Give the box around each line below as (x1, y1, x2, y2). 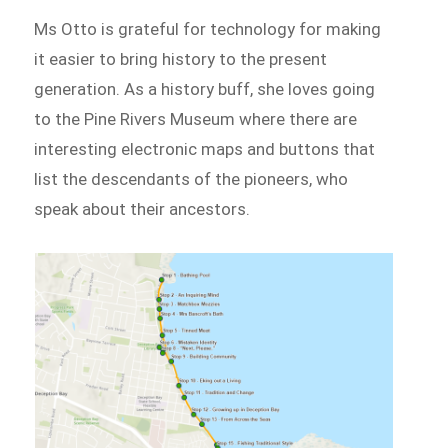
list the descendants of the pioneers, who (34, 168, 349, 189)
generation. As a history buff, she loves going (34, 78, 376, 99)
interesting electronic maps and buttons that (34, 138, 376, 159)
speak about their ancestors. (34, 198, 251, 219)
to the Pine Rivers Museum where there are (34, 108, 358, 129)
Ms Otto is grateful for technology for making (34, 18, 382, 39)
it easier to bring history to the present (34, 48, 328, 69)
